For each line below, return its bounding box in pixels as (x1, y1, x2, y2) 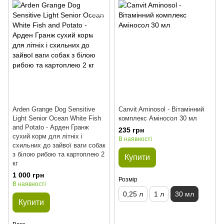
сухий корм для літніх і (12, 132, 82, 140)
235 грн (118, 126, 144, 134)
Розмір (118, 176, 137, 183)
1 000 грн (12, 171, 44, 179)
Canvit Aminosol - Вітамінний (118, 105, 204, 113)
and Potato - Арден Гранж (12, 123, 89, 131)
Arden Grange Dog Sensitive (12, 105, 95, 113)
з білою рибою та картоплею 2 (12, 150, 104, 158)
